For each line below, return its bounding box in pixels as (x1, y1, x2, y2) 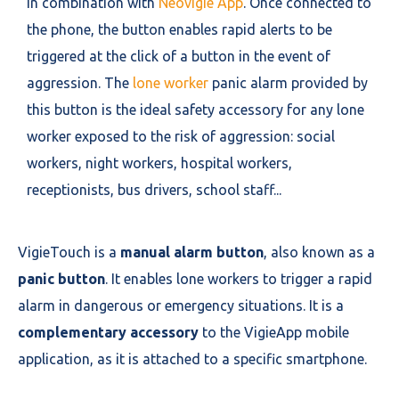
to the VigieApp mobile (199, 324, 349, 340)
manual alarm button (120, 244, 264, 260)
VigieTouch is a (18, 244, 120, 260)
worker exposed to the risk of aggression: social (27, 128, 335, 144)
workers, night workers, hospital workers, (27, 155, 292, 171)
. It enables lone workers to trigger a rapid (105, 271, 372, 287)
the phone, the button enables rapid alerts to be (27, 21, 332, 37)
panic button (18, 271, 105, 287)
